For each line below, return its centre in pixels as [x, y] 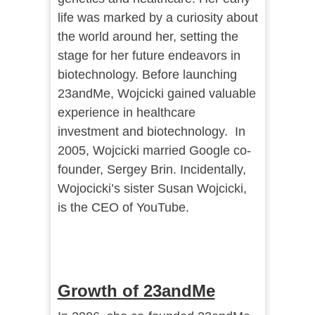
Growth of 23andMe [136, 291]
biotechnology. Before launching [147, 75]
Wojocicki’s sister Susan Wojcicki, [152, 189]
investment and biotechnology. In [151, 132]
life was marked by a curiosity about [157, 18]
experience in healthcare [126, 113]
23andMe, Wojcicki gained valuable [156, 94]
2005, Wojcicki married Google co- [154, 151]
